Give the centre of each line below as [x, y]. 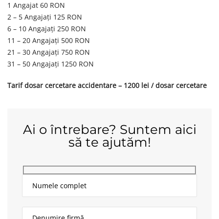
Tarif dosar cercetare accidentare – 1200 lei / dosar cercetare [107, 85]
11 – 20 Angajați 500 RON [49, 40]
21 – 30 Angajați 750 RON [49, 52]
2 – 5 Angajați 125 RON [45, 17]
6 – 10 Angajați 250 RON [47, 29]
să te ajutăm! [109, 142]
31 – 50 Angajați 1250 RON [51, 64]
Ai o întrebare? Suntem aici [109, 130]
